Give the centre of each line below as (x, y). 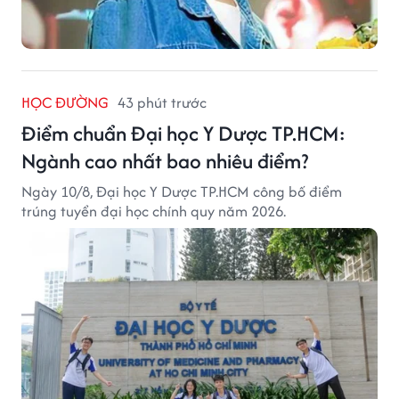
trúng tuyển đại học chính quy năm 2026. (154, 211)
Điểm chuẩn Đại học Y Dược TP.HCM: (183, 133)
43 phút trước (162, 102)
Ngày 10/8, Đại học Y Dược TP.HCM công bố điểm (182, 191)
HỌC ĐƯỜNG (65, 102)
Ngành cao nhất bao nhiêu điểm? (165, 160)
